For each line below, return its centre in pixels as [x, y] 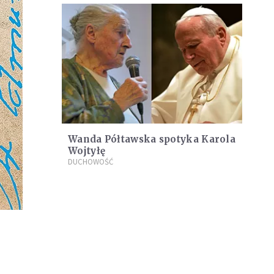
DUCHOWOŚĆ [91, 162]
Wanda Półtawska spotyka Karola [152, 139]
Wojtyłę [87, 151]
